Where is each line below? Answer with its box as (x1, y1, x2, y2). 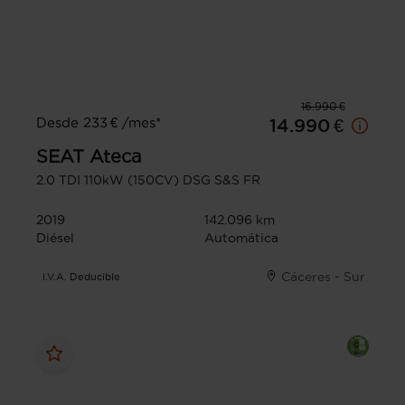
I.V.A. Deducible (42, 270, 121, 282)
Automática (204, 230, 278, 245)
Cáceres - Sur (281, 268, 365, 284)
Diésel (36, 230, 74, 245)
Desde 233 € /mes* (36, 114, 161, 130)
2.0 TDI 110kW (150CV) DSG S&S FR (36, 172, 260, 187)
